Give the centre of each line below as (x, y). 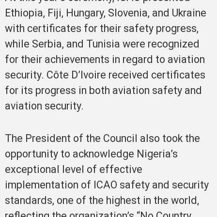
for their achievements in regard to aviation (105, 60)
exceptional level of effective (74, 169)
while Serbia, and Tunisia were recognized (102, 44)
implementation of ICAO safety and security (107, 185)
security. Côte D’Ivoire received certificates (105, 75)
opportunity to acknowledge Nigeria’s (91, 154)
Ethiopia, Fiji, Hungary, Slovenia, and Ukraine (106, 13)
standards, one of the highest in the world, (102, 200)
